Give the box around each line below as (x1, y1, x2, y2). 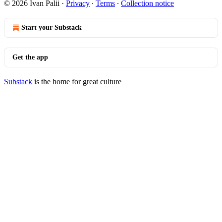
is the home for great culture (32, 77, 121, 86)
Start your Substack (21, 24, 82, 31)
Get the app (12, 54, 48, 61)
